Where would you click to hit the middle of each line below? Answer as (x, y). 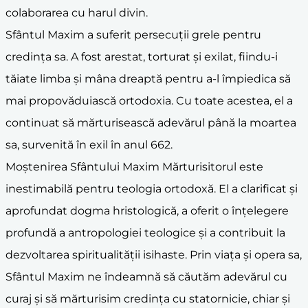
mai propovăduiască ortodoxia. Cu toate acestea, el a (149, 100)
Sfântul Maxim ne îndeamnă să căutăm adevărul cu (146, 276)
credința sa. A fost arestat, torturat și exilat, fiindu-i (142, 56)
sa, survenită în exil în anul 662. (89, 144)
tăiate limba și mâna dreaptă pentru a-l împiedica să (148, 78)
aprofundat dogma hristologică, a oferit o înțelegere (147, 210)
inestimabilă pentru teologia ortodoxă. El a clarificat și (152, 188)
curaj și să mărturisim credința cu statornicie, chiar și (148, 298)
